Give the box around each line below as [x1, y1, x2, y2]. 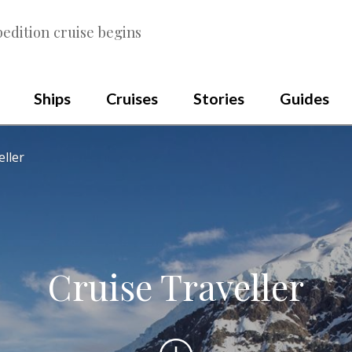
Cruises [105, 89, 158, 108]
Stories [192, 89, 244, 108]
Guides [279, 89, 329, 108]
